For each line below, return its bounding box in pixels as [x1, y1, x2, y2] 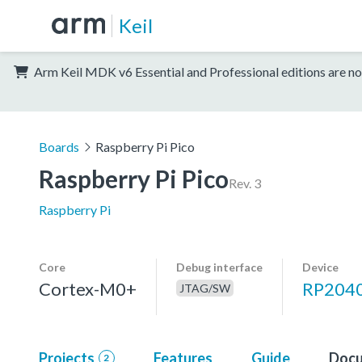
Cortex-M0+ [39, 277, 137, 300]
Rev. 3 [229, 175, 261, 191]
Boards [39, 138, 79, 154]
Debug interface [176, 259, 263, 274]
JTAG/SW [179, 280, 230, 295]
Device [302, 259, 339, 274]
